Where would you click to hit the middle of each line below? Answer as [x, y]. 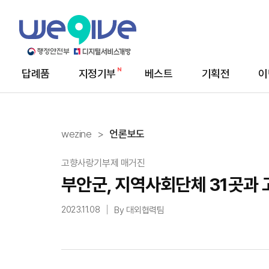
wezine [77, 134]
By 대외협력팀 [139, 210]
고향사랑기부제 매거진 [103, 163]
